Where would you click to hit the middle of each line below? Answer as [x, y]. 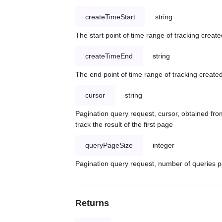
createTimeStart [110, 17]
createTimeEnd [109, 56]
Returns [92, 203]
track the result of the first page [124, 125]
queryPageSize [109, 145]
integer [164, 145]
